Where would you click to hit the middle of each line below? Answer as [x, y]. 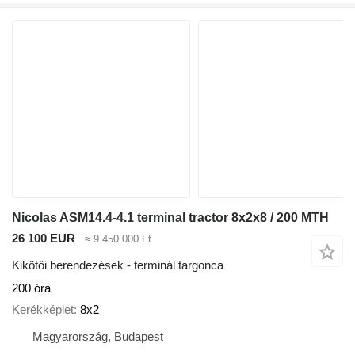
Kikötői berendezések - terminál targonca [118, 265]
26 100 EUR [44, 238]
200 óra [31, 288]
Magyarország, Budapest [98, 336]
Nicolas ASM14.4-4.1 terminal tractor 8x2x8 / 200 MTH [170, 217]
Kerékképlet [43, 309]
